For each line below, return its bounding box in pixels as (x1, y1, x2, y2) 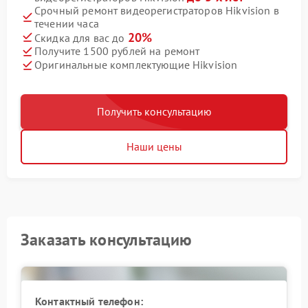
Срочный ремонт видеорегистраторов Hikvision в (34, 3, 279, 17)
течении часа (34, 16, 99, 30)
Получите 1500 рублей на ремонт (34, 44, 200, 58)
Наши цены (126, 139, 182, 153)
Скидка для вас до (34, 30, 128, 45)
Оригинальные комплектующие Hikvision (34, 58, 238, 72)
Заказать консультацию (21, 228, 192, 250)
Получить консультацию (96, 104, 212, 118)
